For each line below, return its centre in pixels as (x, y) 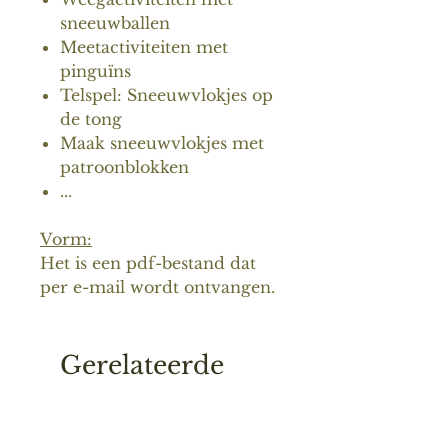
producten (126, 400)
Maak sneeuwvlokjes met (162, 142)
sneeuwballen (115, 22)
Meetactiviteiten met (144, 46)
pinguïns (95, 70)
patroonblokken (124, 166)
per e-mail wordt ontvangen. (157, 286)
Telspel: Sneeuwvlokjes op (166, 94)
